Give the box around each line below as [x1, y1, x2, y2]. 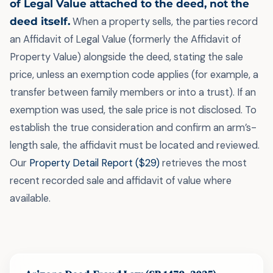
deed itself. [10, 15, 70, 27]
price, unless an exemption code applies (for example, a [10, 68, 258, 81]
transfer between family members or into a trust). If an [10, 86, 256, 99]
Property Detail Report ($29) [29, 157, 160, 169]
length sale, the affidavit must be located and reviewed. [10, 139, 260, 152]
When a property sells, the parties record [70, 15, 258, 28]
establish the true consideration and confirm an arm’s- [10, 121, 257, 134]
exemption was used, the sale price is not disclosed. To [10, 104, 257, 116]
